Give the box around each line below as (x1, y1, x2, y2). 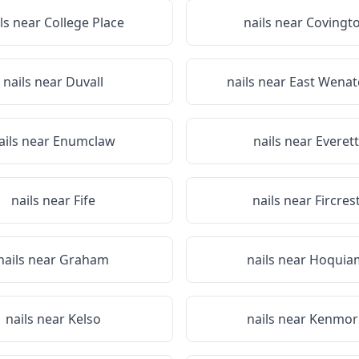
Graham (59, 251, 109, 268)
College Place (44, 14, 124, 31)
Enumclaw (53, 132, 115, 150)
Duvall (65, 73, 103, 91)
